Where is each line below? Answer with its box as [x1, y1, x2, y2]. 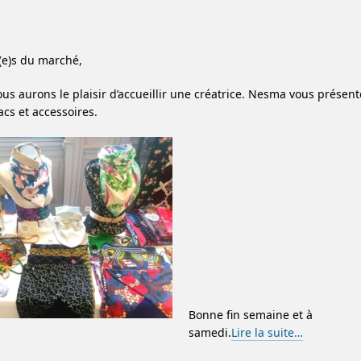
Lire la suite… [231, 324, 303, 340]
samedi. [189, 324, 231, 340]
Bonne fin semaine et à [189, 306, 313, 322]
